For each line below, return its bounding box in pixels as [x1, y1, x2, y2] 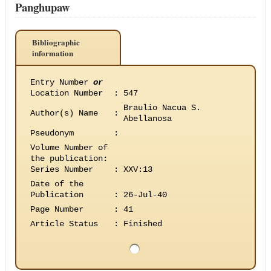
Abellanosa [123, 114, 172, 123]
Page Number [30, 204, 83, 214]
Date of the [30, 179, 83, 189]
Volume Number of [30, 143, 108, 152]
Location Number [30, 88, 103, 98]
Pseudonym [30, 128, 74, 138]
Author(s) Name [30, 108, 98, 118]
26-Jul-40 [123, 190, 167, 200]
